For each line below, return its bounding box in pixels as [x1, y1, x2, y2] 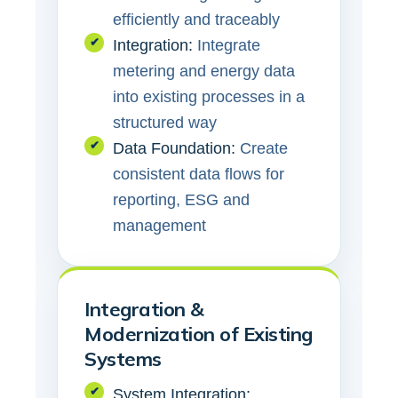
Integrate [193, 36, 260, 54]
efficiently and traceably [113, 10, 280, 28]
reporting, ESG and [113, 190, 250, 209]
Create [235, 139, 288, 157]
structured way [113, 113, 217, 131]
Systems [84, 346, 162, 371]
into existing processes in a [113, 87, 305, 106]
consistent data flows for [113, 164, 284, 183]
